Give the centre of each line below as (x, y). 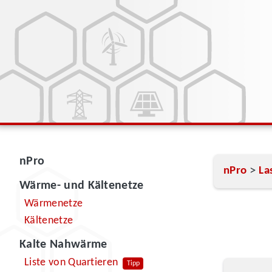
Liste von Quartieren (71, 262)
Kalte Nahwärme (63, 245)
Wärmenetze (54, 203)
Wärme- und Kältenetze (82, 186)
